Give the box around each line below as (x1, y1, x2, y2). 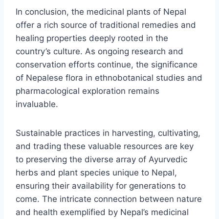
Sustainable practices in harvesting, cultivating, (16, 128, 200, 138)
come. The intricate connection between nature (16, 194, 202, 204)
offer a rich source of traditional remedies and (16, 20, 196, 30)
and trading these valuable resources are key (16, 141, 194, 151)
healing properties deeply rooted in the (16, 33, 168, 43)
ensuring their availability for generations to (16, 180, 186, 191)
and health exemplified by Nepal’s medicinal (16, 207, 189, 217)
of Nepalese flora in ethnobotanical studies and (16, 72, 202, 83)
